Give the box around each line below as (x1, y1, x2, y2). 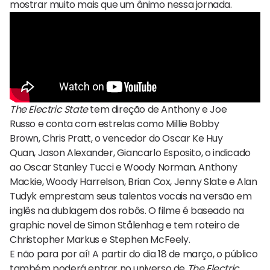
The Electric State (10, 102, 88, 117)
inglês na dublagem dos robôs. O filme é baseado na (10, 204, 245, 218)
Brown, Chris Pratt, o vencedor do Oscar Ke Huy (10, 131, 223, 146)
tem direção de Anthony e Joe (87, 102, 227, 117)
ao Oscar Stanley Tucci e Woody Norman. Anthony (10, 160, 237, 175)
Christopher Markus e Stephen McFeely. (10, 233, 190, 247)
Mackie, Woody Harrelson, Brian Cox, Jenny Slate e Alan (10, 175, 257, 189)
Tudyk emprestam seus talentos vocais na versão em (10, 189, 252, 204)
